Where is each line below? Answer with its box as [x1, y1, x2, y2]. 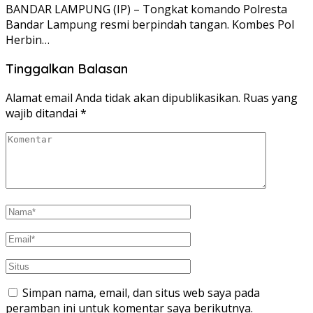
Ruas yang [243, 90, 298, 106]
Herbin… [6, 31, 50, 48]
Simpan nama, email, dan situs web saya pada [22, 285, 260, 301]
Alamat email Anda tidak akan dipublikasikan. [6, 90, 240, 106]
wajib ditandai [6, 105, 80, 122]
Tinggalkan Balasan [6, 60, 128, 78]
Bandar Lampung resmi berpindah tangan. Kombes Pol [6, 16, 294, 32]
